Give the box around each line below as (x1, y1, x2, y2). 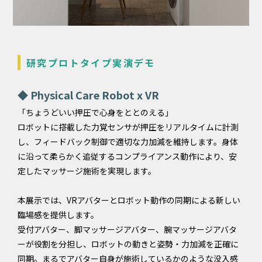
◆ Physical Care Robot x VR (18, 87, 159, 102)
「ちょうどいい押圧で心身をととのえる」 (18, 106, 173, 118)
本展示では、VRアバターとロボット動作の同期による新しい (18, 194, 240, 206)
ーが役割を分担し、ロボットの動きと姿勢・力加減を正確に (18, 237, 239, 250)
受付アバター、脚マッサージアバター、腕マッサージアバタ (18, 223, 237, 235)
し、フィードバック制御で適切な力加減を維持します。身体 (18, 135, 238, 147)
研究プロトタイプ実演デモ (26, 55, 156, 70)
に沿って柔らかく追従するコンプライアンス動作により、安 (18, 150, 237, 162)
